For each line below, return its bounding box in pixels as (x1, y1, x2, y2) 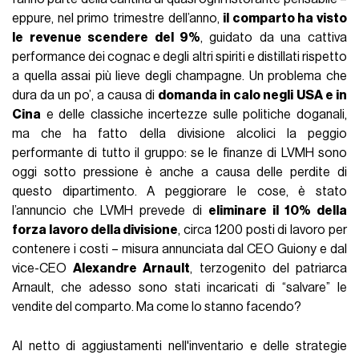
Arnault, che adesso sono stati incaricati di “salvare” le (12, 281, 347, 295)
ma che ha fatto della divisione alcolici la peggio (12, 127, 347, 141)
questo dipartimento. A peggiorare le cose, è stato (12, 185, 347, 199)
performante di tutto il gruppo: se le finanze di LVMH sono (12, 147, 347, 160)
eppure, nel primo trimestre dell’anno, (12, 12, 224, 26)
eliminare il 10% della (208, 204, 347, 218)
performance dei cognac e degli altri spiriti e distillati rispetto (12, 50, 347, 64)
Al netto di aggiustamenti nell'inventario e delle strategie (12, 340, 347, 353)
